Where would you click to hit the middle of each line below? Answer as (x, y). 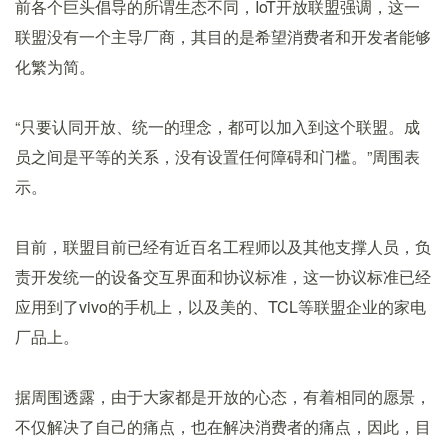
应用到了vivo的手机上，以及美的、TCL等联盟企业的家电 (220, 306)
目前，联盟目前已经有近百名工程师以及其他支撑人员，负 (223, 246)
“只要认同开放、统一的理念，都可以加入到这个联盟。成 (217, 126)
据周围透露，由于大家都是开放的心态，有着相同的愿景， (223, 396)
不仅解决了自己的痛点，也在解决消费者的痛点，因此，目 (223, 426)
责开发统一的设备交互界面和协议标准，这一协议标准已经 (223, 276)
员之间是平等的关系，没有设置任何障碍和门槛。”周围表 (217, 156)
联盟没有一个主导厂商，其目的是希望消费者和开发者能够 (223, 36)
